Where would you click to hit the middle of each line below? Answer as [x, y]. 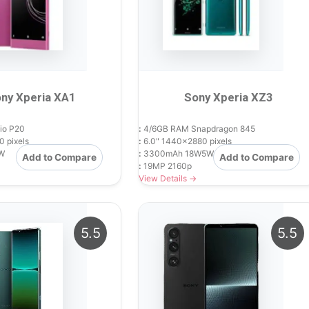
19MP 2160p [167, 166]
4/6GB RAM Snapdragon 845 [199, 129]
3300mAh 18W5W [178, 154]
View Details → [168, 179]
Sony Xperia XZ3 [228, 98]
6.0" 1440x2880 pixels [187, 141]
